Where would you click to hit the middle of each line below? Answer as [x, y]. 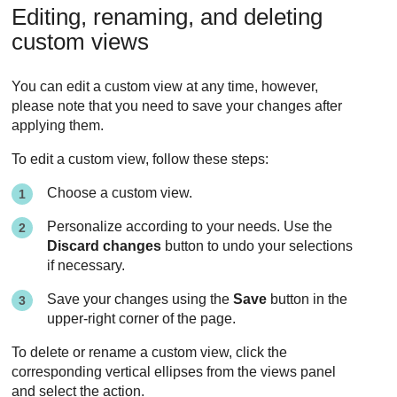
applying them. [58, 125]
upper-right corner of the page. [142, 318]
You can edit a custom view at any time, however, [165, 86]
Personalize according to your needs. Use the [190, 226]
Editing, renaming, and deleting [167, 16]
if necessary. [86, 265]
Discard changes [105, 245]
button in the [307, 299]
